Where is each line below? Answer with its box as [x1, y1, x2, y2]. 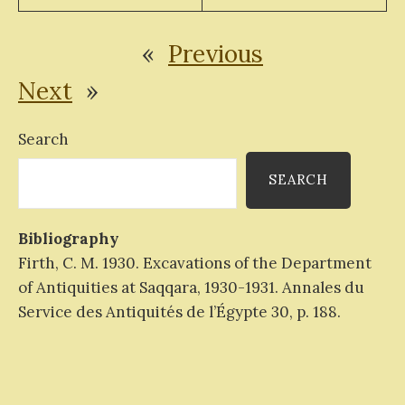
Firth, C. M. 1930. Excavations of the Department [18, 253, 372, 274]
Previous [168, 38, 263, 69]
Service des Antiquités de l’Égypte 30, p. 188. [18, 302, 341, 323]
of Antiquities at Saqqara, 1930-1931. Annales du [18, 278, 364, 298]
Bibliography [18, 229, 119, 250]
